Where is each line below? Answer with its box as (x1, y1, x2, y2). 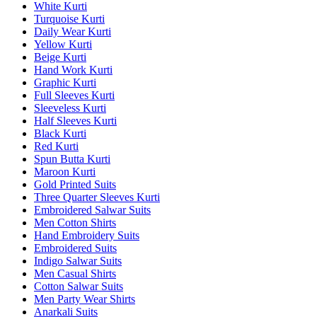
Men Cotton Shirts (34, 216, 116, 229)
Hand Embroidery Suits (34, 229, 139, 241)
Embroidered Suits (34, 241, 117, 254)
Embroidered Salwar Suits (34, 203, 151, 216)
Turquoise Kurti (34, 12, 105, 25)
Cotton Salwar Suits (34, 279, 123, 292)
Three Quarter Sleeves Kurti (34, 190, 160, 203)
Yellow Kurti (34, 38, 92, 50)
